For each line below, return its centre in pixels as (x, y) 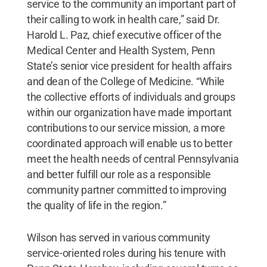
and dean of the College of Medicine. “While (126, 81)
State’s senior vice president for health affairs (129, 66)
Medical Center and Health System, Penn (121, 50)
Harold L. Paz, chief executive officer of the (124, 35)
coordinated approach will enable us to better (129, 143)
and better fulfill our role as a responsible (119, 174)
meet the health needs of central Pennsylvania (133, 159)
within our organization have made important (129, 112)
